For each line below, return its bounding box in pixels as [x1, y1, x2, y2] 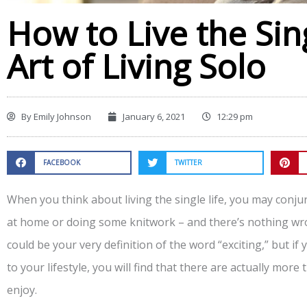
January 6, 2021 [123, 110, 185, 123]
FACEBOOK [42, 158, 80, 168]
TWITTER [175, 158, 203, 168]
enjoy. [7, 282, 37, 298]
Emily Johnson [32, 110, 91, 123]
